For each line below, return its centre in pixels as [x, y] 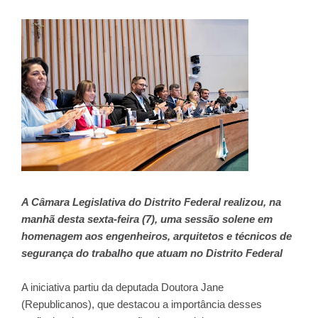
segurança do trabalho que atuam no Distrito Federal [152, 253]
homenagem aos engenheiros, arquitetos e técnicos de [157, 236]
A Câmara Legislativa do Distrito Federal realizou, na [151, 202]
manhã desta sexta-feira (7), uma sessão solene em [147, 219]
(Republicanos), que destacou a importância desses [142, 304]
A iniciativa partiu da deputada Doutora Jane [122, 287]
